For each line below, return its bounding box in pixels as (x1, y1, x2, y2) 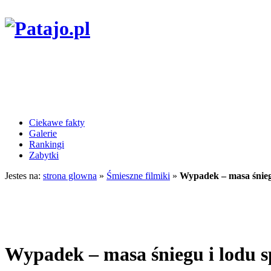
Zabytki (29, 149, 59, 160)
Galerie (29, 128, 57, 139)
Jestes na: (5, 170, 43, 181)
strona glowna (43, 170, 97, 181)
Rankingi (29, 139, 64, 149)
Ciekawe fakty (29, 117, 85, 128)
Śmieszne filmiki (106, 170, 170, 181)
